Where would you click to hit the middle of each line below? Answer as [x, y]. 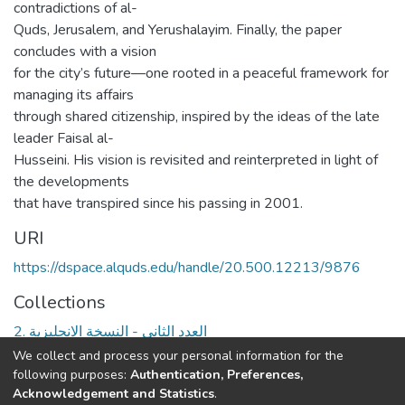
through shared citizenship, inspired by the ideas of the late [197, 117]
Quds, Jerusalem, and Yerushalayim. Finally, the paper [178, 30]
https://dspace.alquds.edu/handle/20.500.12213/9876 [187, 268]
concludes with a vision [85, 52]
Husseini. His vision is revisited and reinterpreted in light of [196, 160]
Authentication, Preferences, [217, 374]
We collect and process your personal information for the [178, 355]
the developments [71, 182]
